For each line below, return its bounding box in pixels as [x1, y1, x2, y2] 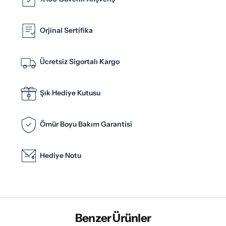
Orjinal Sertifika [40, 26, 93, 35]
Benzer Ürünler [75, 210, 151, 225]
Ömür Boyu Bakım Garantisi [40, 120, 132, 129]
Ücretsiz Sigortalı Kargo [40, 57, 120, 67]
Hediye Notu [40, 151, 81, 160]
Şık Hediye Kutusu [40, 88, 100, 98]
